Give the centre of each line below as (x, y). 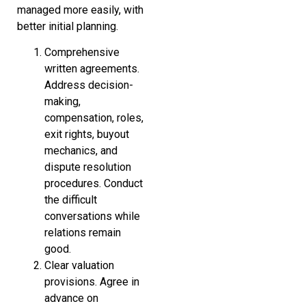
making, (62, 101)
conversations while (92, 216)
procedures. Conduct (94, 183)
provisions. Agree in (92, 281)
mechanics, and (81, 150)
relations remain (83, 232)
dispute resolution (88, 167)
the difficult (71, 199)
